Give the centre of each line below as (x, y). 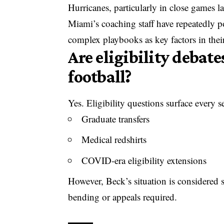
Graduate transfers (116, 118)
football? (100, 76)
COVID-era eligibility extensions (144, 160)
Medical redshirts (114, 139)
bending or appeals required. (123, 197)
